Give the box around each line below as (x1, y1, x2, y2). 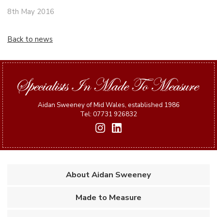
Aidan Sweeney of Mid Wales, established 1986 (37, 100, 180, 109)
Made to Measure (76, 192, 141, 203)
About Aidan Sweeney (66, 169, 151, 181)
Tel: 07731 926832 (80, 109, 137, 119)
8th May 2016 (7, 6, 54, 16)
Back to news (7, 34, 53, 44)
